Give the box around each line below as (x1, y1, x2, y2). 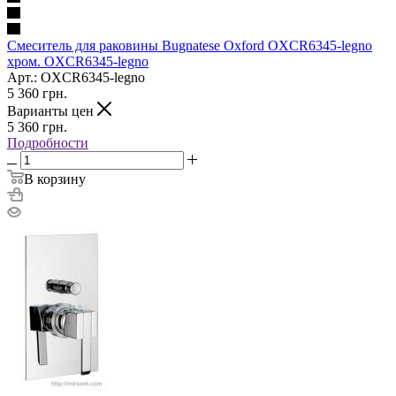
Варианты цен (7, 103, 97, 118)
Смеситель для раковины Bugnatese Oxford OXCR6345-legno (7, 37, 372, 53)
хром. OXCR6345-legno (7, 53, 148, 69)
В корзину (24, 171, 86, 187)
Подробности (7, 134, 88, 150)
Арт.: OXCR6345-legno (7, 69, 145, 85)
